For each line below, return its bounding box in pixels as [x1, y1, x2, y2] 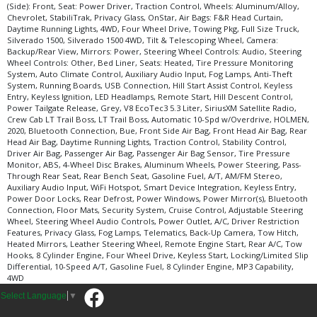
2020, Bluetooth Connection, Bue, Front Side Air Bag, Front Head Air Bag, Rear [7, 125, 307, 136]
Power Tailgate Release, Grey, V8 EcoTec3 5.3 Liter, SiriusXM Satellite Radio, [7, 103, 296, 113]
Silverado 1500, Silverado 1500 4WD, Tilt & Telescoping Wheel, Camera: [7, 35, 278, 45]
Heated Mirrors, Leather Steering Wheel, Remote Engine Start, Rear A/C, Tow [7, 238, 302, 249]
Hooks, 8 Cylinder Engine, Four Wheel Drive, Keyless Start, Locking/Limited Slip [7, 250, 309, 260]
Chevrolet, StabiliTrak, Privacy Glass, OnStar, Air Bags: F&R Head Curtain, [7, 12, 283, 23]
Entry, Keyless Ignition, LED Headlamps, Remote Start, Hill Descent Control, [7, 91, 293, 102]
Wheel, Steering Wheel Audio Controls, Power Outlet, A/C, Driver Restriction [7, 216, 299, 226]
